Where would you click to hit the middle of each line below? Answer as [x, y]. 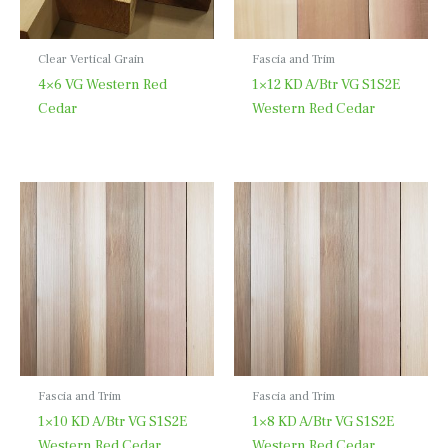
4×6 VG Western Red [102, 85]
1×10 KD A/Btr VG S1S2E [112, 422]
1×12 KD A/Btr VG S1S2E [325, 85]
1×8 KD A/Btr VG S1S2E [322, 422]
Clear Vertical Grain [90, 58]
